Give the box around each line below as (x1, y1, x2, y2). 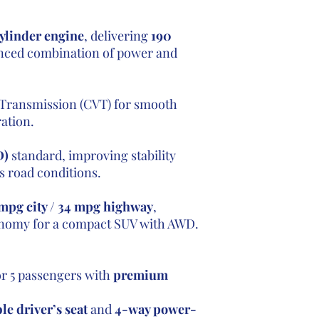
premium (113, 266, 168, 283)
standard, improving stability (8, 147, 176, 164)
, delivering (83, 27, 151, 44)
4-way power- (114, 300, 197, 318)
